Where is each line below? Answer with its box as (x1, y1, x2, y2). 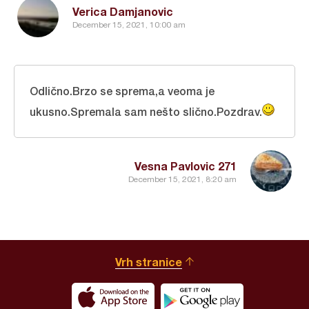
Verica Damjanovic (72, 4, 173, 18)
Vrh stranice (115, 255, 182, 268)
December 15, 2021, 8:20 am (128, 175, 237, 185)
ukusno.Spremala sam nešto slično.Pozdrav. (30, 104, 262, 118)
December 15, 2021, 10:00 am (72, 20, 186, 30)
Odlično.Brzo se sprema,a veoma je (30, 83, 215, 97)
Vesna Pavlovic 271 (134, 159, 237, 172)
